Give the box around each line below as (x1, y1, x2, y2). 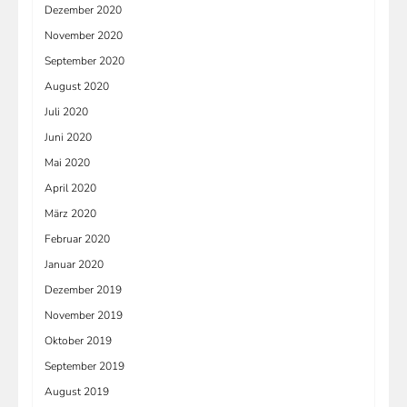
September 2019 (45, 358, 124, 373)
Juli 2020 (45, 104, 88, 119)
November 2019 (45, 307, 123, 323)
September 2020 (45, 53, 124, 68)
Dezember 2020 (45, 2, 122, 17)
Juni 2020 (45, 129, 92, 144)
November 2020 (45, 27, 123, 43)
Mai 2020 (45, 154, 90, 170)
